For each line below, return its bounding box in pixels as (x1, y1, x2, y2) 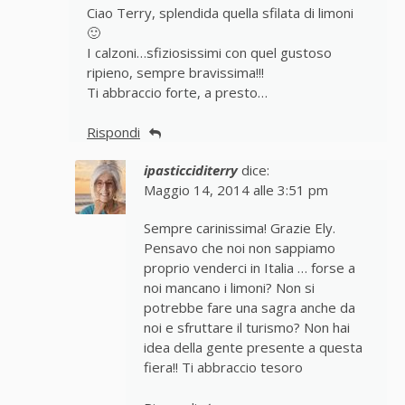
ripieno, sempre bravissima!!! (87, 63, 264, 82)
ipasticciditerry (143, 162, 238, 180)
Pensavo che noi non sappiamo (143, 240, 335, 258)
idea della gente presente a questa (143, 339, 363, 357)
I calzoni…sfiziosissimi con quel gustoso (87, 43, 332, 62)
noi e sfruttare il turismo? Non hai (143, 319, 350, 337)
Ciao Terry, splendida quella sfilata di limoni (87, 4, 353, 23)
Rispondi (87, 124, 140, 142)
